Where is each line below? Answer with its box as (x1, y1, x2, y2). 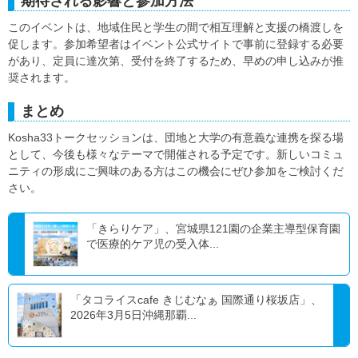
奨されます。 (8, 70, 75, 84)
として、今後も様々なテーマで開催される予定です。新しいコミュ (8, 147, 344, 161)
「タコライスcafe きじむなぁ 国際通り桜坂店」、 (70, 292, 322, 306)
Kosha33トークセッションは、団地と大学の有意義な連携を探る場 (8, 130, 344, 144)
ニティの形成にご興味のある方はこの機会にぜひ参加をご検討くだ (8, 164, 344, 177)
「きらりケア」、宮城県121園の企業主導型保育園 (86, 221, 340, 235)
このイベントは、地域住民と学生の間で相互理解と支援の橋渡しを (8, 20, 344, 34)
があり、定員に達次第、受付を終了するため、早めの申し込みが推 (8, 54, 344, 67)
